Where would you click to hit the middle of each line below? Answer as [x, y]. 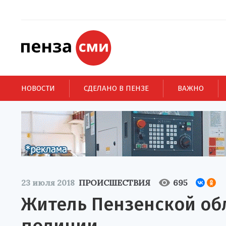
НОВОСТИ [38, 88]
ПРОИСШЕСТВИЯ [115, 183]
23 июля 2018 [48, 183]
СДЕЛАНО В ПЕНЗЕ [116, 88]
